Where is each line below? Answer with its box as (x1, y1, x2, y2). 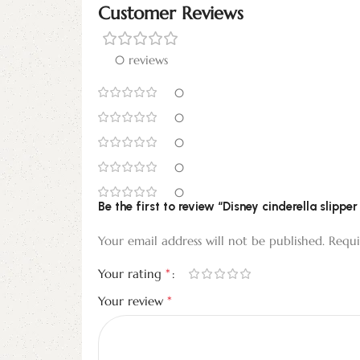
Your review (98, 293, 167, 309)
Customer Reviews (98, 2, 243, 25)
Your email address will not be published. (98, 233, 325, 249)
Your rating (98, 266, 166, 282)
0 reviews (114, 52, 168, 68)
